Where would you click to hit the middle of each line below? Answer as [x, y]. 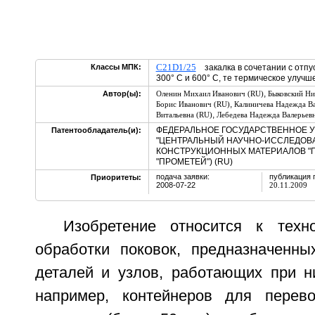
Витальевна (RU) [184, 115]
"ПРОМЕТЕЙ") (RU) [194, 162]
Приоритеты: [116, 177]
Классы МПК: [116, 67]
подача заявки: [182, 176]
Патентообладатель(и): [96, 130]
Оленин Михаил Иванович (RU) [210, 94]
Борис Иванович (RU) [193, 104]
